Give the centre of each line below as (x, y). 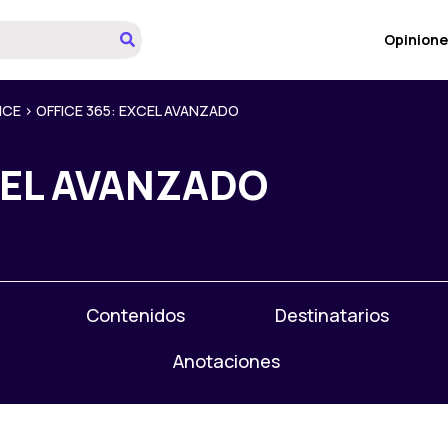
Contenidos (135, 315)
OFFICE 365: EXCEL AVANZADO (137, 111)
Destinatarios (331, 315)
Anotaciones (226, 361)
